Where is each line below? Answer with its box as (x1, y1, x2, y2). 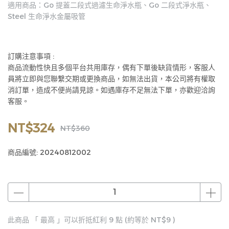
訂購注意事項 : (8, 52, 54, 61)
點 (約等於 (113, 215, 151, 224)
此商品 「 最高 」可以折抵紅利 (8, 215, 109, 224)
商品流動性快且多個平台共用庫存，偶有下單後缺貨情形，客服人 (8, 63, 215, 72)
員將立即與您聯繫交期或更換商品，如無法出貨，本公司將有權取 (8, 74, 215, 83)
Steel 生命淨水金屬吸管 (8, 12, 85, 21)
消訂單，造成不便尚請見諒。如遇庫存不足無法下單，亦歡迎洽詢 (8, 85, 215, 95)
